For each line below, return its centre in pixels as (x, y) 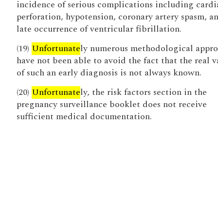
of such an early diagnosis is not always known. (109, 73)
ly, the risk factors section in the (143, 92)
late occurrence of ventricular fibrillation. (99, 29)
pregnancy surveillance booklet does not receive (111, 104)
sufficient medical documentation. (84, 117)
